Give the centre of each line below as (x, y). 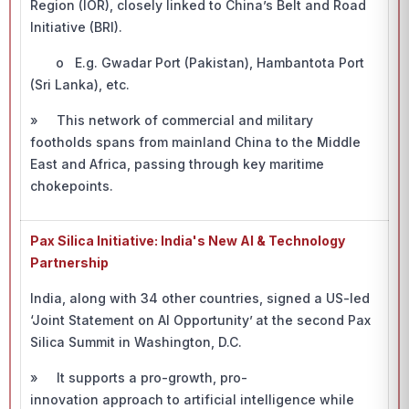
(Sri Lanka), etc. (80, 84)
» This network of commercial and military (172, 120)
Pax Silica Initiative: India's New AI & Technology (188, 241)
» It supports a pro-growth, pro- (139, 378)
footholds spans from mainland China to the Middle (195, 142)
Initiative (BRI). (76, 27)
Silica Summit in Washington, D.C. (136, 342)
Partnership (69, 262)
